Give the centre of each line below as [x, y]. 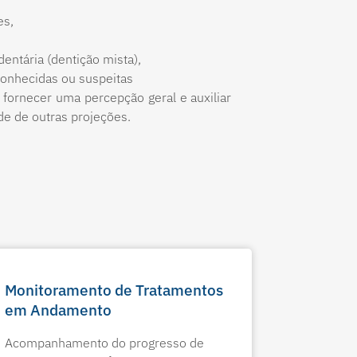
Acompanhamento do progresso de [104, 342]
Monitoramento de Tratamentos [114, 290]
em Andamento [58, 310]
